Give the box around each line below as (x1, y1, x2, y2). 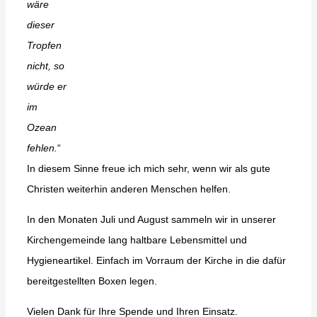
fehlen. (27, 142, 57, 154)
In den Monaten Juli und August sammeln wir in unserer (27, 214, 276, 225)
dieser (27, 19, 54, 30)
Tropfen (27, 40, 62, 51)
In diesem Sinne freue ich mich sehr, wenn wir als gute (27, 163, 270, 174)
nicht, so (27, 60, 64, 71)
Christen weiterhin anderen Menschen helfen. (27, 183, 231, 195)
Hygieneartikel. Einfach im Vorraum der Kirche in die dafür (27, 255, 286, 266)
